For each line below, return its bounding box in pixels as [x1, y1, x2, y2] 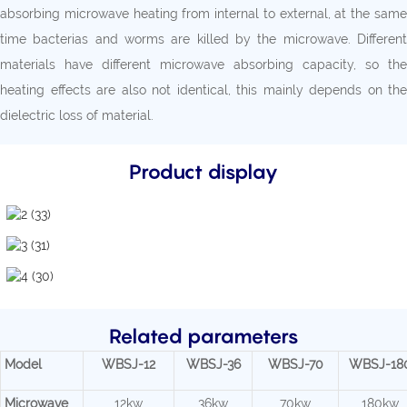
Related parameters [108, 323, 299, 348]
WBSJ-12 [102, 357, 155, 372]
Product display [129, 159, 278, 184]
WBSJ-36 [185, 357, 241, 372]
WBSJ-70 [267, 357, 323, 372]
